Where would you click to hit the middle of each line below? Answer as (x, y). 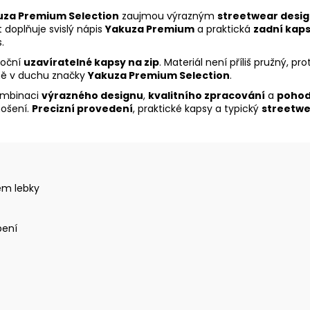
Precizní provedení (82, 109)
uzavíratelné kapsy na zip (91, 63)
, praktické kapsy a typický (197, 109)
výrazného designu (92, 96)
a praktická (224, 29)
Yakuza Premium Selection (159, 76)
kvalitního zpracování (207, 96)
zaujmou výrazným (168, 16)
